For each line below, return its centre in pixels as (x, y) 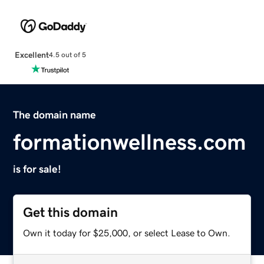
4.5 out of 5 (67, 55)
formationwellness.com (130, 142)
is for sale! (37, 169)
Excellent (32, 55)
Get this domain (71, 212)
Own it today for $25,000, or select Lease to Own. (127, 232)
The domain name (55, 115)
